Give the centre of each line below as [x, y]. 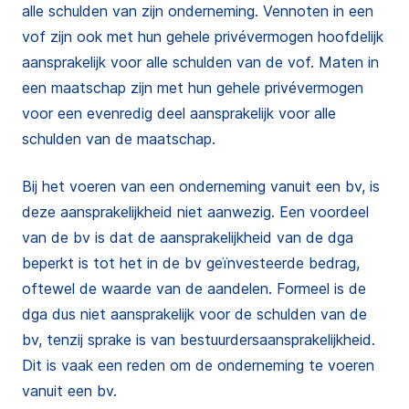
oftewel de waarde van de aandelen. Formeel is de [194, 288]
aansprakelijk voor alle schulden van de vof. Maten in [200, 62]
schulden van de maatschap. [119, 139]
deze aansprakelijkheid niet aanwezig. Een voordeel [195, 212]
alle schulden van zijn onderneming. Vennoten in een [198, 11]
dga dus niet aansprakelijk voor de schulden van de [194, 314]
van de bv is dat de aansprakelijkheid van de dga [188, 237]
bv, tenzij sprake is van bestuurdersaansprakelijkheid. [199, 340]
